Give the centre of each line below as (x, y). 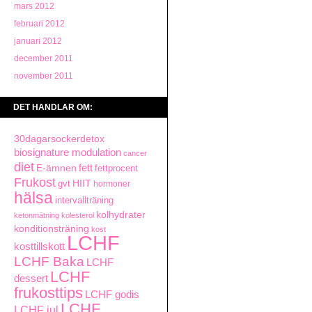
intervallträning (84, 200)
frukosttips (48, 293)
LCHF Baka (49, 261)
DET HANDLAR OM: (53, 107)
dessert (31, 278)
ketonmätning (37, 215)
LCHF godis (112, 295)
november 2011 (44, 76)
